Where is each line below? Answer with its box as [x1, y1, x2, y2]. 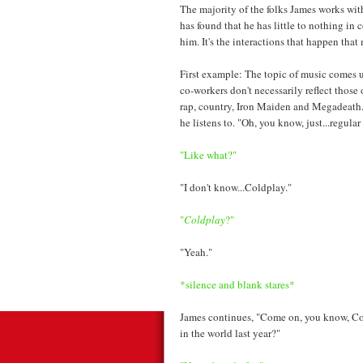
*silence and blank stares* [180, 276, 295, 292]
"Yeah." [180, 244, 212, 259]
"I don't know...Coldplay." [180, 179, 292, 194]
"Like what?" [180, 147, 237, 162]
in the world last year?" [180, 325, 280, 340]
